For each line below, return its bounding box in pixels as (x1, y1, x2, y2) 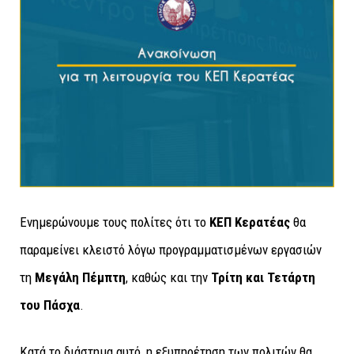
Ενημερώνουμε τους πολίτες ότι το (20, 214, 209, 230)
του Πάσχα (20, 297, 80, 313)
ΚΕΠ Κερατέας (209, 214, 290, 230)
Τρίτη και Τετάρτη (211, 269, 315, 285)
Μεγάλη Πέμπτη (35, 269, 126, 285)
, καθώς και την (126, 269, 211, 285)
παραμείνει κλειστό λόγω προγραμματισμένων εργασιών (20, 242, 322, 258)
